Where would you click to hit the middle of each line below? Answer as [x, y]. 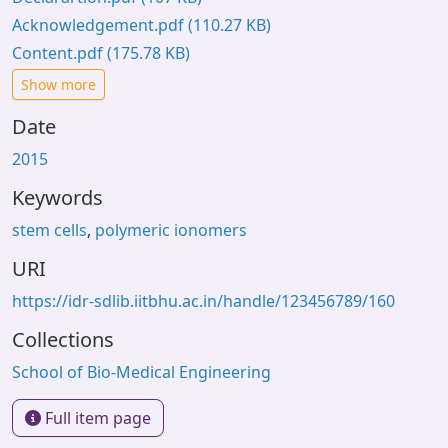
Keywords [57, 197]
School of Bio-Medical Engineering [141, 372]
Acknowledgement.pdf [100, 25]
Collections [63, 339]
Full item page [96, 418]
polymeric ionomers [171, 230]
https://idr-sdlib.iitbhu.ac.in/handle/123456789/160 [203, 301]
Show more [58, 84]
